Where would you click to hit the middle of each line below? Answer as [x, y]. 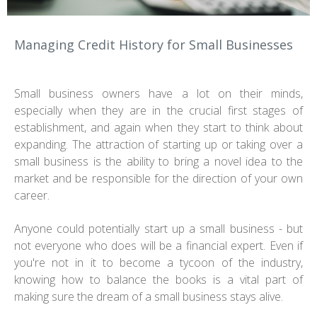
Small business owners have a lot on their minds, [158, 94]
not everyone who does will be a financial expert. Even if [158, 246]
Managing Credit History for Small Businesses [154, 45]
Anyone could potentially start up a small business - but [158, 229]
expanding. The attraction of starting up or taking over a [158, 145]
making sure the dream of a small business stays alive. [149, 297]
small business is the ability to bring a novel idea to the [158, 162]
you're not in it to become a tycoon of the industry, [158, 263]
